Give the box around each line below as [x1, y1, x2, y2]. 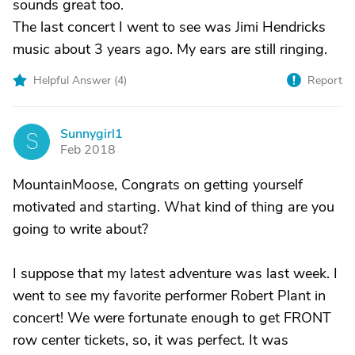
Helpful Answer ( [33, 73, 117, 88]
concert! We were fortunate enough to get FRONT [13, 308, 331, 327]
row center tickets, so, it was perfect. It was [13, 330, 288, 349]
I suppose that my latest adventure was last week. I [13, 264, 338, 283]
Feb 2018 [60, 141, 116, 158]
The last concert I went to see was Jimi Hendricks [13, 17, 326, 36]
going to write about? [13, 219, 148, 239]
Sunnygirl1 [60, 125, 123, 143]
